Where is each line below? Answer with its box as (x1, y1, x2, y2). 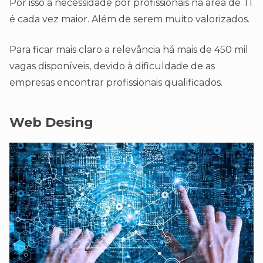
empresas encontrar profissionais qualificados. (9, 77, 222, 89)
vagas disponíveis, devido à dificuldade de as (9, 60, 215, 72)
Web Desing (9, 114, 93, 131)
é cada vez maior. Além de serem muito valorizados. (9, 14, 249, 25)
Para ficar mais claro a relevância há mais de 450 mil (9, 44, 248, 56)
